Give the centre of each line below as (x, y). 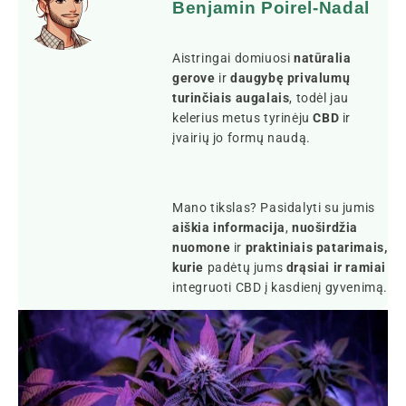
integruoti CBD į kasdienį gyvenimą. (280, 287)
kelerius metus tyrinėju (243, 117)
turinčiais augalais (231, 97)
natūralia (323, 58)
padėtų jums (245, 267)
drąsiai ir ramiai (336, 267)
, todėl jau (319, 97)
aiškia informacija (229, 227)
